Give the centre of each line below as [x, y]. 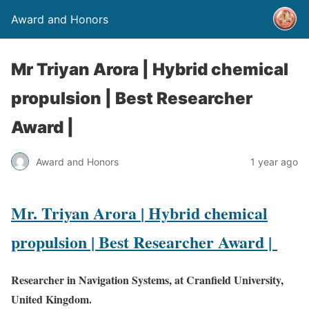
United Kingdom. [51, 299]
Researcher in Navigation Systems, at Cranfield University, [147, 279]
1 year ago [274, 161]
